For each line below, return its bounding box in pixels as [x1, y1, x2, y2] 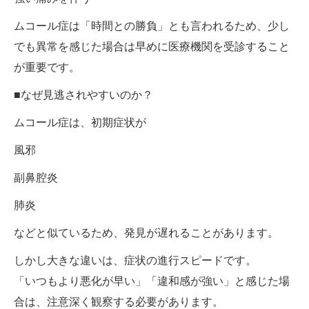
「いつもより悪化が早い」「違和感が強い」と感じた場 [14, 275, 290, 288]
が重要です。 [14, 61, 80, 74]
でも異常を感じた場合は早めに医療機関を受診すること [14, 41, 290, 53]
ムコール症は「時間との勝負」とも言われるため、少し [14, 20, 290, 32]
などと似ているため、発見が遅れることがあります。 [14, 227, 279, 239]
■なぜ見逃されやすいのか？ [14, 89, 153, 101]
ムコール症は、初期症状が [14, 117, 146, 129]
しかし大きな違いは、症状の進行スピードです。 [14, 255, 257, 267]
